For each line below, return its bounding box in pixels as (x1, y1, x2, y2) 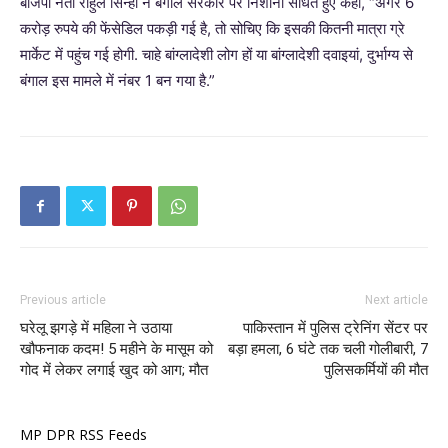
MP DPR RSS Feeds (20, 425, 147, 444)
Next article (365, 293, 428, 307)
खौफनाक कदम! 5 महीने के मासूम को (20, 340, 213, 358)
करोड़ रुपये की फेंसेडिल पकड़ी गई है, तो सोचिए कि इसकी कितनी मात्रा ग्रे (20, 19, 405, 38)
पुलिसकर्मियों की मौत (324, 361, 428, 379)
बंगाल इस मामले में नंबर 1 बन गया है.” (20, 71, 215, 90)
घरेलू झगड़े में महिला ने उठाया (20, 319, 172, 337)
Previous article (20, 293, 106, 307)
